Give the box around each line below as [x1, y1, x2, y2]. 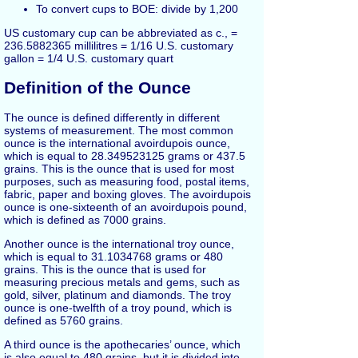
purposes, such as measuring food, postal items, [4, 175, 249, 189]
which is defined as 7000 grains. [4, 213, 166, 227]
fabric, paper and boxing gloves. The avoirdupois [4, 188, 251, 201]
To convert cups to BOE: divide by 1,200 [36, 2, 238, 15]
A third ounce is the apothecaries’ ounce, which [4, 338, 241, 352]
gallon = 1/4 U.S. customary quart [4, 51, 173, 65]
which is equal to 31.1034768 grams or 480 [4, 250, 223, 264]
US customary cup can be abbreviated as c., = [4, 26, 237, 39]
